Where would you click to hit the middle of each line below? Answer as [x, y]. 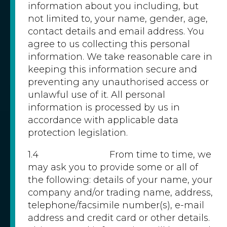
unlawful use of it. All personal [97, 95]
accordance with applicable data [103, 120]
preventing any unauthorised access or [118, 82]
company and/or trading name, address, [120, 193]
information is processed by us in [104, 107]
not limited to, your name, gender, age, [118, 19]
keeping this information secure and [112, 69]
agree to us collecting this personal [109, 44]
